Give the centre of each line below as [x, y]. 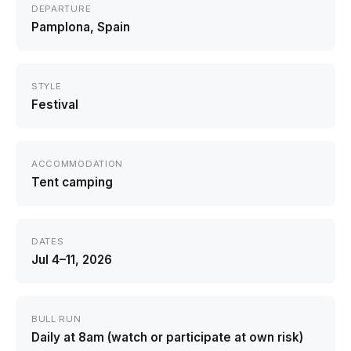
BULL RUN [56, 319]
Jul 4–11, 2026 [72, 260]
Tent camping [72, 182]
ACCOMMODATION [77, 164]
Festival [55, 105]
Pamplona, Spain [81, 27]
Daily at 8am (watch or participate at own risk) [167, 337]
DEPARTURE [62, 9]
